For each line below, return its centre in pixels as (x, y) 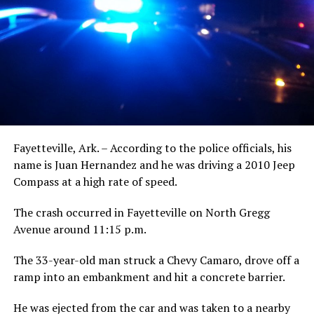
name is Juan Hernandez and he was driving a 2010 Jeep (154, 164)
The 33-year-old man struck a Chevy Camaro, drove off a (156, 260)
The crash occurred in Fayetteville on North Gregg (141, 212)
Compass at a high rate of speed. (95, 181)
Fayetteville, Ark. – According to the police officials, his (152, 148)
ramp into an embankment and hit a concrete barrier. (149, 277)
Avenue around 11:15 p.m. (80, 229)
